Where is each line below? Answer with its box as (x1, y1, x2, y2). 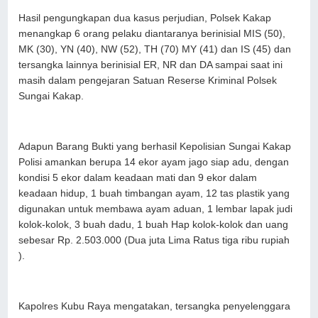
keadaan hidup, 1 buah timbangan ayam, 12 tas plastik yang (18, 188, 290, 199)
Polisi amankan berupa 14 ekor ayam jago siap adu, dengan (18, 157, 290, 168)
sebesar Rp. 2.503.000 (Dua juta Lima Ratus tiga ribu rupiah (18, 235, 290, 246)
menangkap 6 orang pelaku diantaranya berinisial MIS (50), (18, 28, 286, 40)
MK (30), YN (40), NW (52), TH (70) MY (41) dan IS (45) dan (18, 44, 292, 55)
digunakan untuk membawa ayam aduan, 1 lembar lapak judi (18, 204, 293, 215)
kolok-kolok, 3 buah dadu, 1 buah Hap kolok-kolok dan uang (18, 219, 289, 231)
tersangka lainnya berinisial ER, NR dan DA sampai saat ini (18, 60, 283, 71)
